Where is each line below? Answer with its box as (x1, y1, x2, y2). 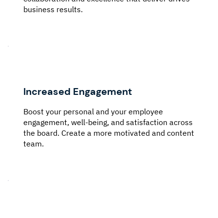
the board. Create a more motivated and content (23, 127, 194, 138)
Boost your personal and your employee (23, 106, 163, 116)
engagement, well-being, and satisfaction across (23, 117, 193, 127)
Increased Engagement (23, 85, 132, 98)
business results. (23, 4, 83, 14)
